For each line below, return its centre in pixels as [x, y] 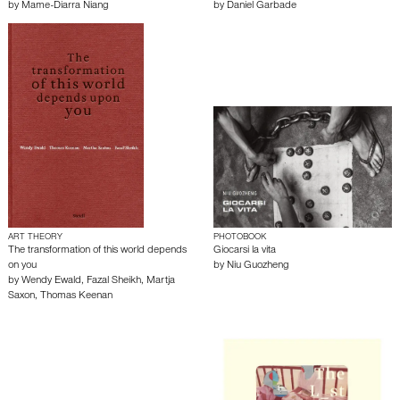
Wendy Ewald [51, 281]
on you [22, 266]
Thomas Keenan [76, 296]
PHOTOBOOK [240, 237]
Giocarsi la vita [245, 251]
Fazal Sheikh [114, 281]
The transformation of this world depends [97, 251]
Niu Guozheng [258, 266]
